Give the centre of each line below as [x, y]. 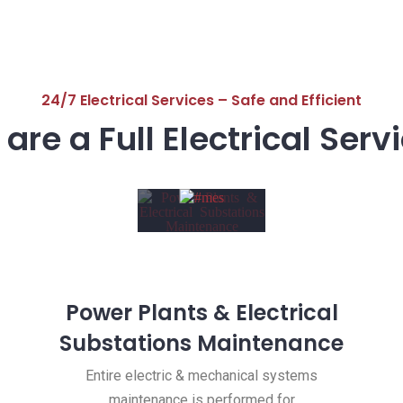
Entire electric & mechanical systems [201, 376]
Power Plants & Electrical [201, 313]
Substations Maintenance [201, 344]
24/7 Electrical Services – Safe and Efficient [201, 101]
